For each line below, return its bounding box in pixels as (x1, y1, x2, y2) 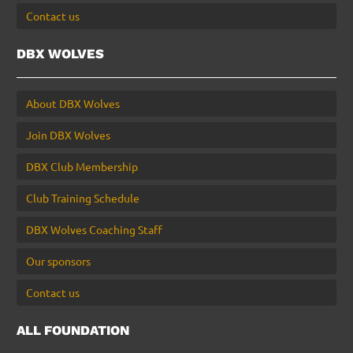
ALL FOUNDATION (17, 321, 129, 338)
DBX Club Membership (26, 158, 138, 173)
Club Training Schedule (26, 190, 139, 205)
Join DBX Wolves (26, 127, 110, 142)
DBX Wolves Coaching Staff (26, 221, 162, 236)
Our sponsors (26, 253, 91, 268)
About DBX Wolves (26, 95, 120, 110)
